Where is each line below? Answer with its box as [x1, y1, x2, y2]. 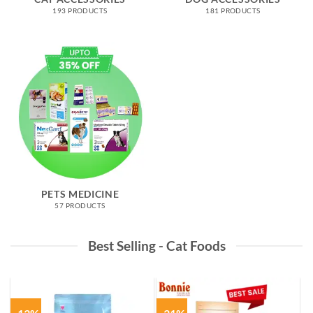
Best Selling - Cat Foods [87, 237, 226, 254]
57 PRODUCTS [54, 201, 105, 210]
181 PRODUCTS [205, 6, 261, 15]
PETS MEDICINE [41, 189, 119, 201]
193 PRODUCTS [52, 6, 108, 15]
